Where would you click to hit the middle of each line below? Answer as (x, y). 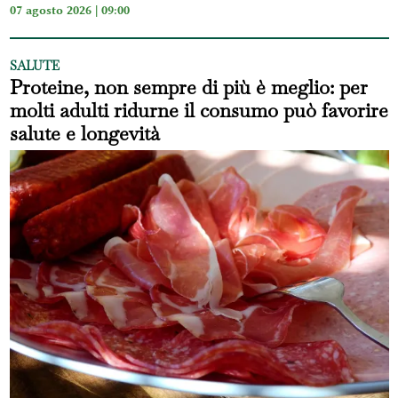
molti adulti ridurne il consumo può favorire (199, 111)
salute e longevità (84, 134)
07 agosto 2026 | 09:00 (69, 10)
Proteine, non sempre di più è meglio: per (188, 88)
